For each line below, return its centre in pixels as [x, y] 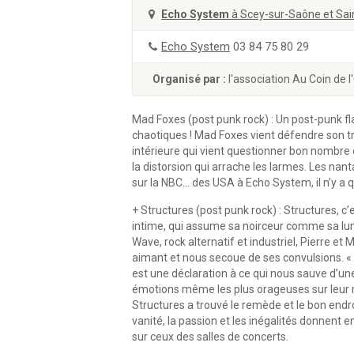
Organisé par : [190, 79]
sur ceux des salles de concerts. [210, 337]
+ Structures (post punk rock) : [207, 210]
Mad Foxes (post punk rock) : [204, 119]
